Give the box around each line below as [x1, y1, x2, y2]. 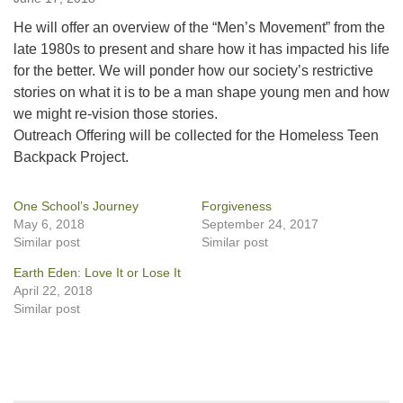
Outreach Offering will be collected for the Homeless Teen [13, 128, 379, 143]
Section [13, 375, 61, 390]
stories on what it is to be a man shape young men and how [13, 85, 390, 100]
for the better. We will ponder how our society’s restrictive [13, 63, 373, 78]
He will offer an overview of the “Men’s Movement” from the [13, 20, 385, 35]
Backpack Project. [13, 149, 129, 165]
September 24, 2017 [201, 217, 318, 231]
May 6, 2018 [13, 217, 85, 231]
